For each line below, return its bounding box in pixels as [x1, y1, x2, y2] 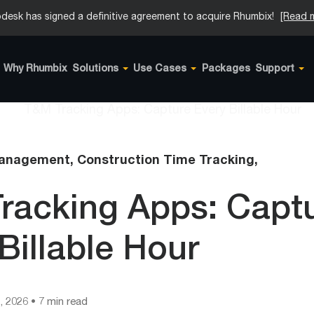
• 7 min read [28, 297, 88, 308]
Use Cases [133, 64, 187, 74]
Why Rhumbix [3, 64, 67, 74]
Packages [201, 64, 250, 74]
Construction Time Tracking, [77, 155, 258, 168]
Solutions [72, 64, 119, 74]
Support [254, 64, 294, 74]
